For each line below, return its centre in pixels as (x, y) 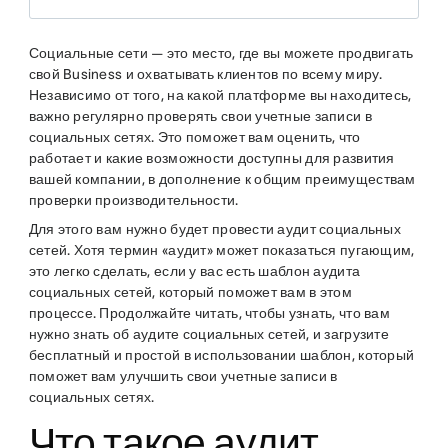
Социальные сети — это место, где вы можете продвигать (221, 53)
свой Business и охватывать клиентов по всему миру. (205, 74)
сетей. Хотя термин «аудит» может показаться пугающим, (221, 250)
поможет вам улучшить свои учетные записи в (183, 376)
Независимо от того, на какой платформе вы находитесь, (220, 95)
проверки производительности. (135, 200)
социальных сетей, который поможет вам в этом (190, 292)
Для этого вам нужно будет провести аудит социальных (214, 229)
